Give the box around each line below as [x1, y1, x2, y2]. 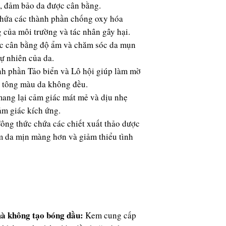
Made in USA [158, 49, 200, 58]
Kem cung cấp [83, 209, 136, 221]
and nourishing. [168, 28, 217, 36]
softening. [168, 7, 199, 15]
